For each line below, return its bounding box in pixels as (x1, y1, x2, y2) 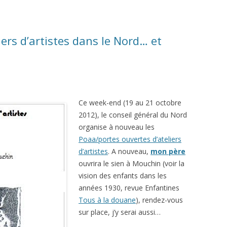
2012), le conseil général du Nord (79, 110, 187, 120)
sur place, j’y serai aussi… (79, 207, 161, 217)
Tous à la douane (79, 195, 136, 205)
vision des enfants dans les (79, 171, 167, 180)
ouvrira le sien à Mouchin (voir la (79, 159, 184, 168)
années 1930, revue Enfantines (79, 183, 179, 193)
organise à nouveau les (79, 122, 155, 132)
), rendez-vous (136, 195, 183, 205)
